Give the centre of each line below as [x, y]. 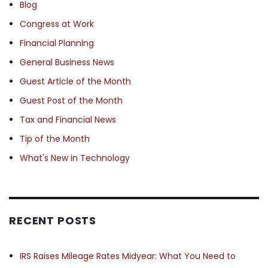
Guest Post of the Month [71, 100]
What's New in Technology [74, 158]
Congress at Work [57, 24]
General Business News [67, 62]
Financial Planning [57, 43]
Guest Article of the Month [75, 81]
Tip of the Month [54, 138]
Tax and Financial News [68, 119]
